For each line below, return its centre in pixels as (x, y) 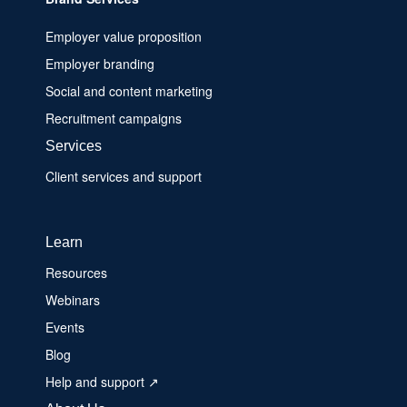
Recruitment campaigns (114, 118)
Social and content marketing (129, 91)
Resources (76, 273)
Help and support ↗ (102, 382)
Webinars (73, 300)
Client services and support (124, 176)
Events (65, 327)
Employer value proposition (124, 36)
